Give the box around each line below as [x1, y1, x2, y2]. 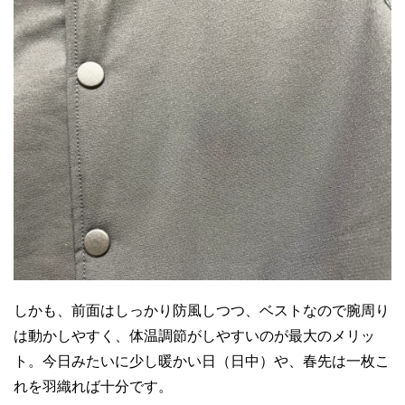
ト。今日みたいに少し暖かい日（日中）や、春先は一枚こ [14, 353, 390, 369]
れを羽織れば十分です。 [14, 378, 173, 394]
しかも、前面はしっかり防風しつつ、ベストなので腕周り [14, 302, 390, 318]
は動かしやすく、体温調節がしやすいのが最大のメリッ [14, 327, 375, 344]
